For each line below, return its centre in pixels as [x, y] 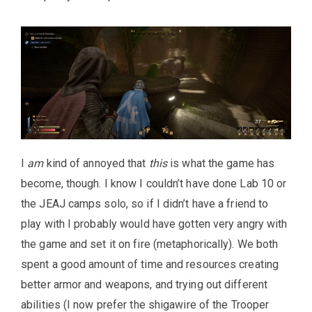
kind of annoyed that [96, 164]
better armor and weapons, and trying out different [145, 285]
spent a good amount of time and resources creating [150, 265]
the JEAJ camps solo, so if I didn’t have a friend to [145, 204]
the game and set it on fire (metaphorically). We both [150, 244]
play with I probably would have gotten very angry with [154, 224]
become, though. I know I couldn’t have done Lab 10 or [154, 184]
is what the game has [221, 164]
